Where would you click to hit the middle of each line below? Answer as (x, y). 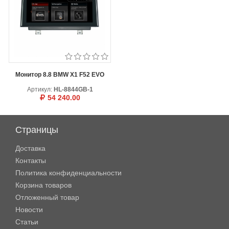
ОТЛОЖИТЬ (85, 113)
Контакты (31, 161)
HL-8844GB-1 (73, 89)
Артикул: (39, 89)
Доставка (30, 148)
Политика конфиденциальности (68, 173)
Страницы (37, 130)
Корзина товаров (43, 185)
